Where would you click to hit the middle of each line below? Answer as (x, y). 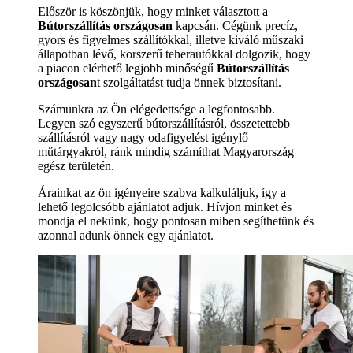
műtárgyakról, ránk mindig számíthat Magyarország (166, 152)
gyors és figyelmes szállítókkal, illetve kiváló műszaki (171, 40)
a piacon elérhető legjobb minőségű (127, 69)
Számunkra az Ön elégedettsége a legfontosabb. (156, 110)
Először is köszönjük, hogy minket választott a (153, 12)
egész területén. (76, 166)
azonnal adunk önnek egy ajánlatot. (126, 236)
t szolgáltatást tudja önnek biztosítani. (189, 83)
